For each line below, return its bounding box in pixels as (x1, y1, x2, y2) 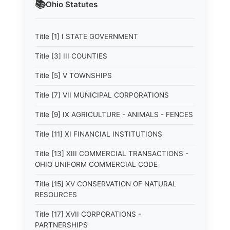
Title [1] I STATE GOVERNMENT (35, 32, 138, 41)
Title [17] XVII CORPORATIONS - (35, 210, 141, 218)
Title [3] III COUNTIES (35, 52, 107, 60)
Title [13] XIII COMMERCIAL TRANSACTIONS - (35, 149, 188, 158)
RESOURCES (35, 190, 77, 199)
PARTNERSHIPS (35, 221, 88, 229)
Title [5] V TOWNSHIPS (35, 71, 112, 80)
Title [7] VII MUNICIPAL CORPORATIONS (35, 91, 169, 99)
